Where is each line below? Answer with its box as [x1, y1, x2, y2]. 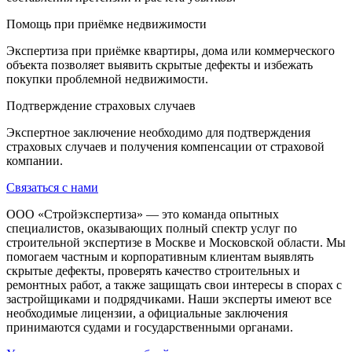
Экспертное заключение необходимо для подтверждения [6, 126, 310, 139]
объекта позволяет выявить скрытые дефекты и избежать [6, 58, 313, 71]
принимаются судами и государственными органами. [6, 321, 293, 334]
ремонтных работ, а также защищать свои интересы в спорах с [6, 278, 342, 291]
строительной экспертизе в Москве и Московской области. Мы [6, 236, 346, 249]
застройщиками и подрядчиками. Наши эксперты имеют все [6, 292, 332, 306]
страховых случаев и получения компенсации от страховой [6, 140, 324, 153]
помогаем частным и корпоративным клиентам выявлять [6, 250, 313, 263]
